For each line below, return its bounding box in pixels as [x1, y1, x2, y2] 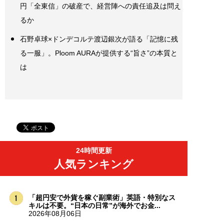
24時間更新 [75, 146, 112, 154]
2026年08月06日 [28, 209, 81, 217]
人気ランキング [54, 157, 133, 170]
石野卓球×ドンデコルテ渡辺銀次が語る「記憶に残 [20, 34, 178, 43]
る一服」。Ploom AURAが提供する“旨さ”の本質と [20, 48, 177, 57]
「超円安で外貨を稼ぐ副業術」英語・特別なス [28, 193, 175, 201]
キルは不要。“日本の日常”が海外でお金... [28, 201, 160, 209]
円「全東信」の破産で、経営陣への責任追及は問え [20, 1, 181, 10]
